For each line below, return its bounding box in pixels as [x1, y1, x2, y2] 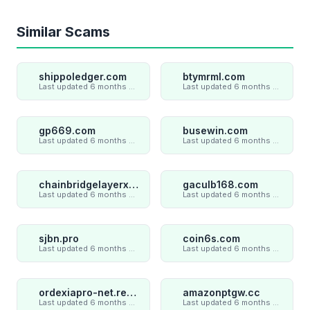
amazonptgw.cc [182, 286, 260, 298]
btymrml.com [182, 70, 245, 82]
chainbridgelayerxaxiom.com [129, 178, 138, 190]
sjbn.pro [39, 232, 79, 244]
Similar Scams [17, 23, 110, 40]
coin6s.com [182, 232, 240, 244]
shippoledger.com [39, 70, 127, 82]
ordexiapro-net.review [127, 286, 136, 298]
